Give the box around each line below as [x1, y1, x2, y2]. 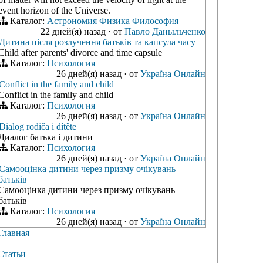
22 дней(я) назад [41, 26, 108, 36]
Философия [132, 16, 178, 26]
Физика [99, 16, 130, 26]
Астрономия [47, 16, 97, 26]
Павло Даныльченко [124, 26, 205, 36]
